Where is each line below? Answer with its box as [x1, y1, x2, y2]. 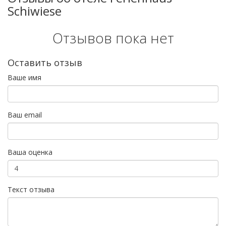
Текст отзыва [8, 184, 54, 194]
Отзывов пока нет [52, 28, 174, 47]
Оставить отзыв [8, 56, 82, 69]
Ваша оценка [8, 147, 52, 157]
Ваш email [8, 109, 42, 120]
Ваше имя [8, 72, 41, 82]
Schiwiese [8, 2, 62, 19]
